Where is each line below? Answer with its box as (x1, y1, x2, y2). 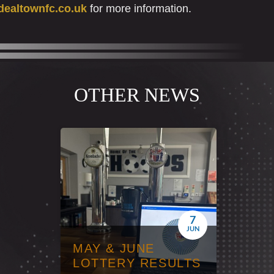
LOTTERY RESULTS (73, 256, 202, 270)
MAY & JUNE (73, 241, 155, 255)
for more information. (87, 2, 191, 15)
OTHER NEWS (74, 84, 200, 106)
